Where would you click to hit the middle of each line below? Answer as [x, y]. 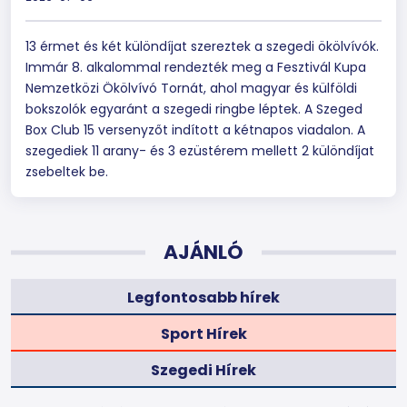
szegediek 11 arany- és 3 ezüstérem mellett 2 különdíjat [200, 151]
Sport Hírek [203, 333]
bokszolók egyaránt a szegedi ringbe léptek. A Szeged [194, 109]
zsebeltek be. [67, 172]
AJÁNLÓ [203, 252]
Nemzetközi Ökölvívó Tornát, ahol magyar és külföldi [191, 88]
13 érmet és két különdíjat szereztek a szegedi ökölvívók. [202, 46]
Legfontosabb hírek [203, 297]
